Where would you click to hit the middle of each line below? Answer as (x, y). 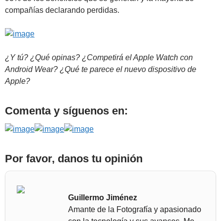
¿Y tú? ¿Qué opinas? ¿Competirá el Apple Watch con (99, 58)
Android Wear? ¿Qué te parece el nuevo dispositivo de (101, 70)
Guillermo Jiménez (103, 198)
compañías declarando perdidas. (62, 10)
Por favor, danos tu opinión (74, 159)
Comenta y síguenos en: (66, 111)
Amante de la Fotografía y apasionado (135, 210)
